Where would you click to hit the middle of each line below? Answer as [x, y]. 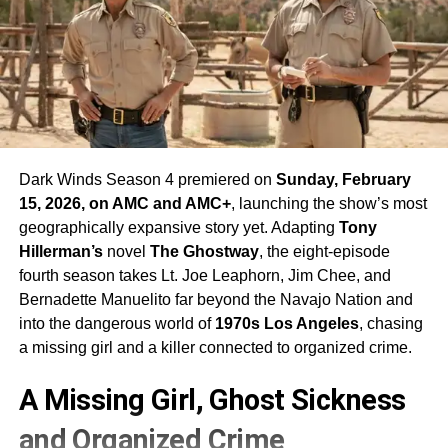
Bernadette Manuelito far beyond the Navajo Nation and [215, 299]
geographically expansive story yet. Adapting [178, 227]
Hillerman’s [60, 251]
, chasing [390, 323]
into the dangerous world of [116, 323]
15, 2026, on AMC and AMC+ [124, 203]
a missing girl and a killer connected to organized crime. [215, 347]
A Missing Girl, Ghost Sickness [212, 399]
